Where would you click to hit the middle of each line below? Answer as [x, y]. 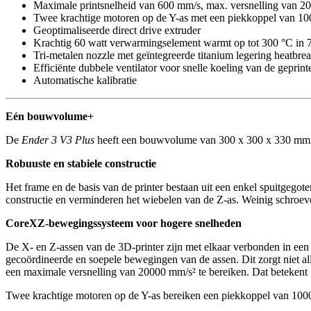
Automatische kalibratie [85, 80]
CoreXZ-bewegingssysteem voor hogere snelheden [124, 223]
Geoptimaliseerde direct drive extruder [117, 30]
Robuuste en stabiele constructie [81, 163]
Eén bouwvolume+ [50, 116]
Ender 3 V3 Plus [58, 140]
